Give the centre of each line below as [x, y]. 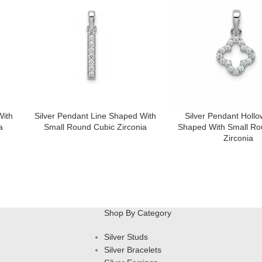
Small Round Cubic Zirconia [95, 127]
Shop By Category [137, 213]
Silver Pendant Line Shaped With [95, 116]
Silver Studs [126, 237]
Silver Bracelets [132, 250]
